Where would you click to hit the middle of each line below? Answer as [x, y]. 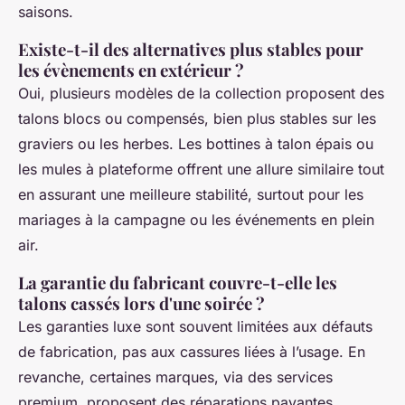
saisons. [46, 11]
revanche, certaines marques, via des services [175, 377]
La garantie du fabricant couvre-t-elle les [178, 282]
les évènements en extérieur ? [131, 70]
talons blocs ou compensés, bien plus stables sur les [197, 118]
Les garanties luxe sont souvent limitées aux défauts [195, 326]
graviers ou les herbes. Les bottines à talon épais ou [196, 143]
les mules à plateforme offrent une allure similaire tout [201, 169]
